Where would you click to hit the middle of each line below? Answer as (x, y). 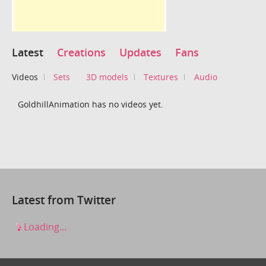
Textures (161, 77)
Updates (140, 53)
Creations (81, 53)
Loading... (44, 227)
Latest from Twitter (64, 199)
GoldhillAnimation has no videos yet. (91, 104)
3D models (107, 77)
